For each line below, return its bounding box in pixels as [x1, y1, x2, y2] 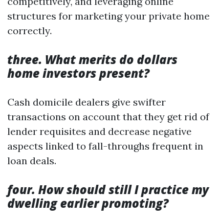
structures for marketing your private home [7, 10, 210, 22]
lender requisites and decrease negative [7, 125, 192, 138]
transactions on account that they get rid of [7, 110, 209, 123]
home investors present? [7, 65, 150, 82]
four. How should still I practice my [7, 181, 209, 198]
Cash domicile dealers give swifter [7, 96, 166, 109]
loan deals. [7, 154, 56, 167]
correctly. [7, 24, 52, 37]
